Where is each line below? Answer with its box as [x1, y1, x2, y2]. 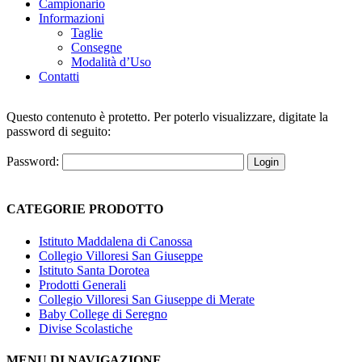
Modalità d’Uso [71, 55, 151, 69]
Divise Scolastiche [39, 321, 133, 335]
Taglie [71, 26, 103, 40]
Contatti [39, 69, 79, 83]
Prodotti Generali [39, 277, 126, 292]
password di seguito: [6, 124, 111, 138]
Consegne [71, 40, 122, 54]
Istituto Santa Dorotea [39, 263, 149, 277]
